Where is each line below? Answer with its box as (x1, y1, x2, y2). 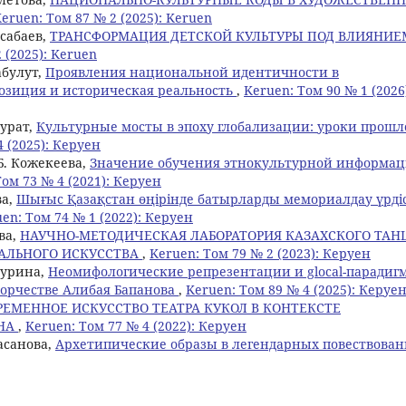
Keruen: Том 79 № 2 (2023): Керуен (150, 244, 371, 262)
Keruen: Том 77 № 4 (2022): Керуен (25, 316, 246, 334)
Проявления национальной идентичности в (45, 63, 339, 81)
